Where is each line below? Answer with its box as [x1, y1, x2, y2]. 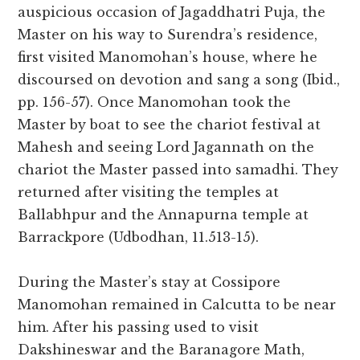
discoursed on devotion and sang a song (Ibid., [18, 72, 341, 88]
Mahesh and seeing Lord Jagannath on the [18, 139, 315, 156]
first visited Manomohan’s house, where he [18, 49, 318, 66]
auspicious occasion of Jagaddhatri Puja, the [18, 4, 326, 21]
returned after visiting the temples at [18, 184, 280, 201]
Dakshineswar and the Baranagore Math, [18, 342, 305, 358]
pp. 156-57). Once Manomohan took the [18, 94, 292, 111]
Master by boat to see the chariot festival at [18, 117, 321, 133]
